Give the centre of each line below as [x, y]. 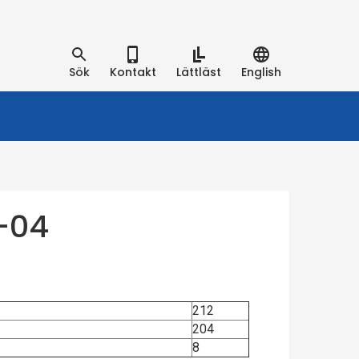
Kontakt [137, 72]
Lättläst [201, 72]
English [264, 72]
